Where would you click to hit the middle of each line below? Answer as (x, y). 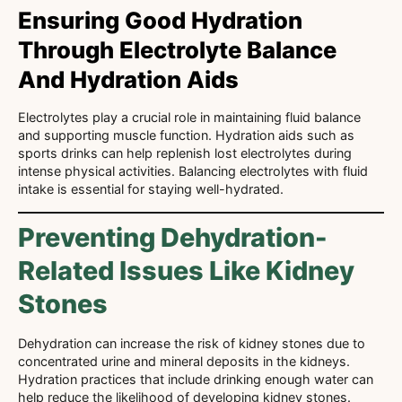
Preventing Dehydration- (173, 237)
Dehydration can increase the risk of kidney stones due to (192, 343)
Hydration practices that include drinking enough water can (196, 379)
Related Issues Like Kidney (186, 270)
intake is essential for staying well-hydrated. (151, 189)
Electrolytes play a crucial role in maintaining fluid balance (189, 118)
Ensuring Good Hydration (160, 21)
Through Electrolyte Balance (177, 50)
